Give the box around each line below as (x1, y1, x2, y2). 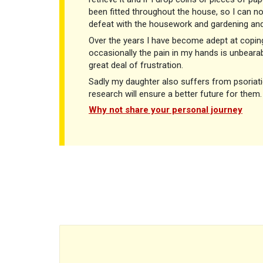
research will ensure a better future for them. (89, 88, 262, 99)
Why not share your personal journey (89, 104, 242, 116)
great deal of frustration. (89, 59, 183, 70)
